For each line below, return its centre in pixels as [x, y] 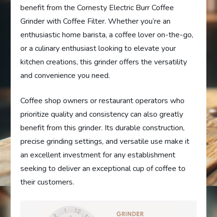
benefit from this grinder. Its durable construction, [103, 128]
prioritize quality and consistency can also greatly [102, 115]
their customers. [47, 182]
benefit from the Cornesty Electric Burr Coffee [97, 8]
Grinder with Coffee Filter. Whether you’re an [96, 22]
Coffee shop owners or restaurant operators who [103, 101]
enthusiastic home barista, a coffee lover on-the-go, [107, 35]
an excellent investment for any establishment [98, 155]
